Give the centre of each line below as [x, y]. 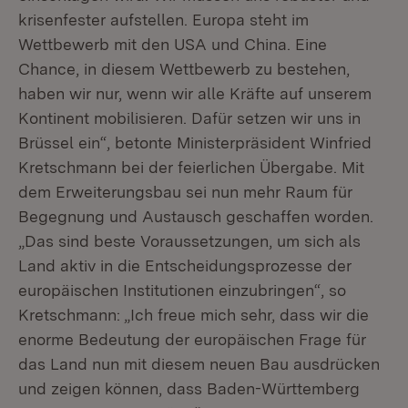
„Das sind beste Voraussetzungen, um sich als [189, 241]
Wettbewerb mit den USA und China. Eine [173, 44]
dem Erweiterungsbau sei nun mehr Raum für [185, 192]
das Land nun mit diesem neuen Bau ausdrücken [199, 364]
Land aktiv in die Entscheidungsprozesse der [185, 265]
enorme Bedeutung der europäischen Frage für [192, 339]
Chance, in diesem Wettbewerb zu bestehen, [184, 69]
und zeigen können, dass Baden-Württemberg [189, 388]
